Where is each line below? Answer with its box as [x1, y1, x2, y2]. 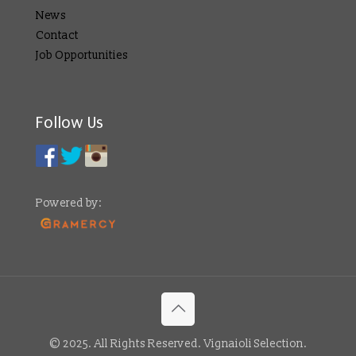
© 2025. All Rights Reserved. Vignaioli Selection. [48, 336, 308, 350]
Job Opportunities [36, 48, 128, 62]
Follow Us [36, 113, 103, 132]
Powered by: [36, 195, 102, 210]
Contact [36, 28, 79, 42]
